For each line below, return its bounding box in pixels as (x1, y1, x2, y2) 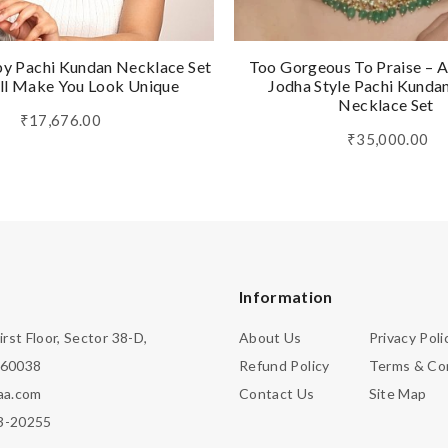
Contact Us (239, 384, 315, 402)
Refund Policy (239, 356, 330, 374)
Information (239, 286, 333, 306)
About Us (239, 328, 302, 346)
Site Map (368, 384, 427, 402)
